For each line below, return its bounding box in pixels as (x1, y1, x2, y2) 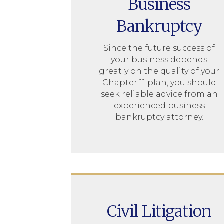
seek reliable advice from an (100, 89, 218, 99)
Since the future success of (103, 43, 215, 53)
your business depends (111, 54, 208, 64)
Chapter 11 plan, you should (102, 77, 216, 87)
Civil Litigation (107, 201, 212, 221)
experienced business (113, 100, 205, 110)
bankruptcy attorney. (115, 112, 203, 122)
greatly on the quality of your (99, 66, 220, 76)
